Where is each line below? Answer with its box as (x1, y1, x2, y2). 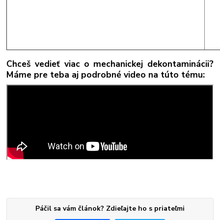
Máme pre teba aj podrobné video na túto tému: (6, 69, 205, 81)
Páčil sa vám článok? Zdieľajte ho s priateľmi (35, 204, 185, 214)
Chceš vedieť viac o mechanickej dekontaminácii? (6, 58, 214, 70)
